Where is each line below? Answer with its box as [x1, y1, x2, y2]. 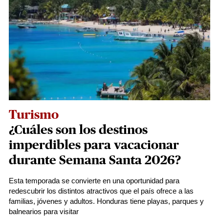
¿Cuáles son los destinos [9, 124, 148, 136]
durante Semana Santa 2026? [9, 154, 181, 167]
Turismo [9, 109, 59, 121]
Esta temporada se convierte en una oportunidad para [9, 176, 179, 185]
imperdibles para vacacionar [9, 139, 179, 152]
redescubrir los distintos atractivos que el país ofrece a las [9, 187, 194, 195]
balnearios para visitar [9, 207, 79, 216]
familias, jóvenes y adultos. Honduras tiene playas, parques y [9, 197, 204, 205]
